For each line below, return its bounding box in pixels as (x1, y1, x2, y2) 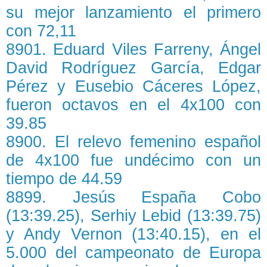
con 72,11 (6, 22, 76, 41)
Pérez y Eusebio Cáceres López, (6, 77, 261, 96)
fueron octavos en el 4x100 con (6, 96, 261, 114)
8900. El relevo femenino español (6, 133, 261, 151)
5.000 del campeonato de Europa (6, 244, 261, 262)
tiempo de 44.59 (6, 170, 122, 188)
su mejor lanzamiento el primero (6, 4, 261, 22)
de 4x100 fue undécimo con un (6, 151, 261, 170)
